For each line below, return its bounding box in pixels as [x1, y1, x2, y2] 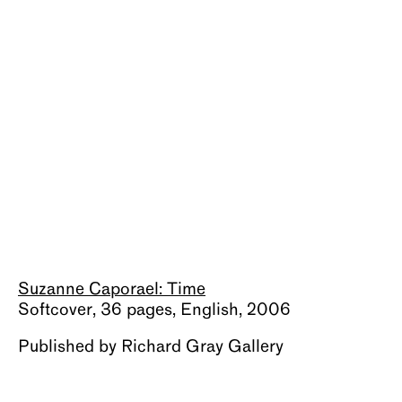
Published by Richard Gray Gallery [18, 339, 284, 355]
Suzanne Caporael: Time [18, 282, 205, 298]
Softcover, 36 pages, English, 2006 [18, 302, 291, 319]
